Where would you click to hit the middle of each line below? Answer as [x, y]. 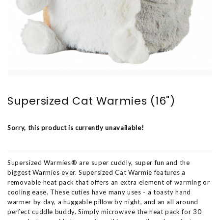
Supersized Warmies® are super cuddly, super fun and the [99, 163]
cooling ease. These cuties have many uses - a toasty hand [99, 192]
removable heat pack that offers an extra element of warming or [109, 182]
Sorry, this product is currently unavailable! [76, 128]
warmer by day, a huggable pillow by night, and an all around [103, 202]
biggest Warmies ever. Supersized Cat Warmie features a [97, 172]
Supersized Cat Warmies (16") [91, 101]
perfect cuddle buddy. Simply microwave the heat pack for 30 [105, 212]
